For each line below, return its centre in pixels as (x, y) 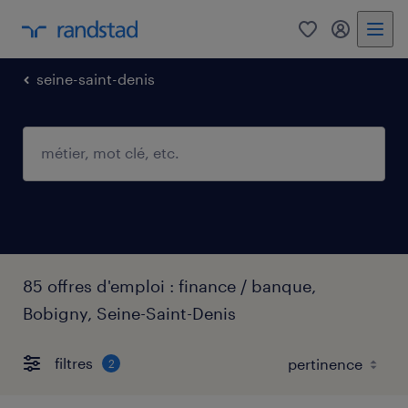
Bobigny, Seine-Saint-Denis (129, 313)
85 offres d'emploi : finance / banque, (169, 286)
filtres (74, 363)
